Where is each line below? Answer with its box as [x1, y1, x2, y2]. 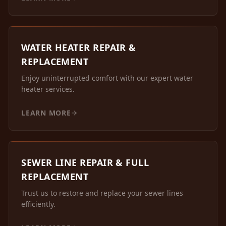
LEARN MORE [21, 108, 71, 118]
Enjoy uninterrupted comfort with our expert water [21, 73, 194, 83]
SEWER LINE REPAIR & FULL [21, 156, 149, 169]
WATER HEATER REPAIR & [21, 41, 136, 54]
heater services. [21, 84, 75, 94]
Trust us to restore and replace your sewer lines [21, 188, 184, 198]
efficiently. [21, 199, 56, 209]
